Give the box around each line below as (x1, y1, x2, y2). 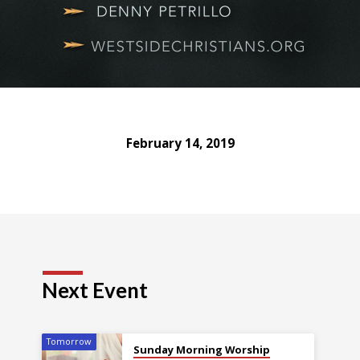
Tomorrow (47, 335, 92, 348)
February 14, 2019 (125, 135, 235, 152)
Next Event (42, 277, 149, 304)
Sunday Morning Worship (133, 342, 270, 358)
